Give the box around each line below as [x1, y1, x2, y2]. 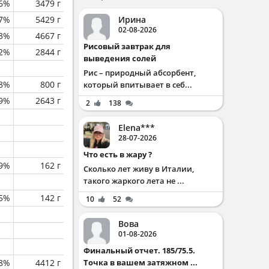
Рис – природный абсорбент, [83, 67, 196, 78]
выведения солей [83, 53, 156, 64]
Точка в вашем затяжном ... [83, 257, 198, 268]
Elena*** [118, 122, 155, 133]
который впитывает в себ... [83, 79, 192, 90]
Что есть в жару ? [89, 149, 152, 160]
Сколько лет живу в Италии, [83, 163, 194, 174]
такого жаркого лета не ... [83, 175, 184, 186]
